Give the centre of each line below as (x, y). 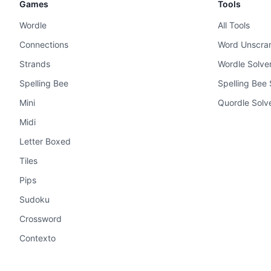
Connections (44, 44)
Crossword (41, 219)
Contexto (38, 238)
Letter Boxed (45, 141)
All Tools (234, 25)
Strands (35, 64)
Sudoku (34, 199)
